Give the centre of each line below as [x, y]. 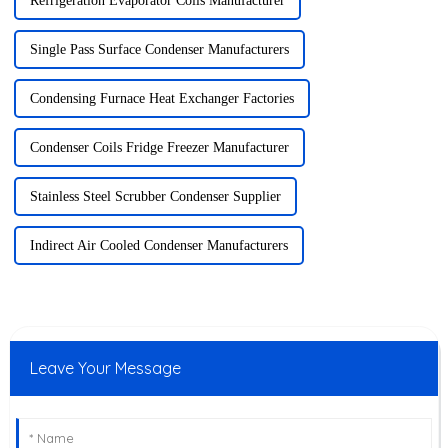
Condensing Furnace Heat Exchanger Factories [161, 98]
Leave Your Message [105, 367]
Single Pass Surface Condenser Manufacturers [159, 49]
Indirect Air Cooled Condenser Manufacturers [158, 245]
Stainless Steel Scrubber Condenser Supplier [155, 196]
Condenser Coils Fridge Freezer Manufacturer [159, 147]
